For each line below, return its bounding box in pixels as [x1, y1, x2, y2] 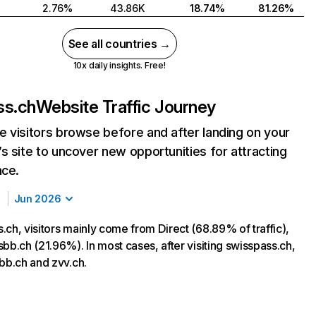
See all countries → [68, 37, 171, 51]
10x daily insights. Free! [73, 60, 166, 71]
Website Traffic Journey [35, 97, 216, 117]
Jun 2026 [13, 193, 61, 205]
